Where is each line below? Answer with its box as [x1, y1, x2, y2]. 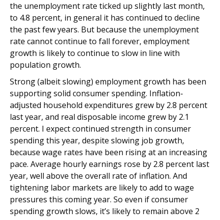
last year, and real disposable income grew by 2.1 [10, 111, 189, 122]
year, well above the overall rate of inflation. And [10, 170, 187, 181]
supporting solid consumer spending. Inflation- [10, 88, 183, 99]
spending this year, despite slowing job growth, [10, 135, 184, 146]
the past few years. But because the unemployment [10, 24, 199, 35]
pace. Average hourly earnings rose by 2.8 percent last [10, 159, 209, 169]
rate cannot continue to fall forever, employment [10, 36, 190, 47]
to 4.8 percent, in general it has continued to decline [10, 12, 200, 23]
